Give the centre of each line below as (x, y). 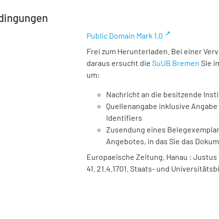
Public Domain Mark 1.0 (125, 35)
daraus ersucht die (119, 63)
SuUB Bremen (176, 63)
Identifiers (124, 118)
